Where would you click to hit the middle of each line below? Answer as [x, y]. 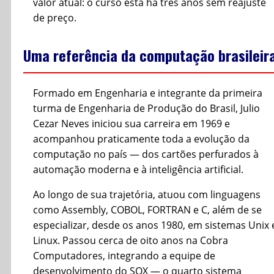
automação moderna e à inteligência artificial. [138, 170]
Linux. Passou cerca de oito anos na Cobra [131, 241]
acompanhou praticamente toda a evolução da [141, 139]
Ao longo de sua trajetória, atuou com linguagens [147, 195]
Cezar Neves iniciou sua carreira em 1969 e [131, 124]
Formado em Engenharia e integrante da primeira [148, 93]
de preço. [55, 18]
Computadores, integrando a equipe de [124, 256]
